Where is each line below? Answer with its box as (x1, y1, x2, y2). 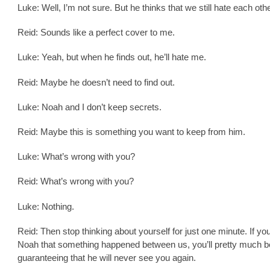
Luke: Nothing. (17, 201, 74, 212)
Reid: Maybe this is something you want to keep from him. (17, 127, 245, 137)
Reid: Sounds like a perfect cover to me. (17, 27, 175, 38)
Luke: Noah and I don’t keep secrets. (17, 101, 162, 112)
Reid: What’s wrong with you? (17, 176, 134, 187)
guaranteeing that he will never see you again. (17, 252, 196, 263)
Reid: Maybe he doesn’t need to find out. (17, 77, 175, 87)
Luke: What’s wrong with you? (17, 151, 135, 162)
